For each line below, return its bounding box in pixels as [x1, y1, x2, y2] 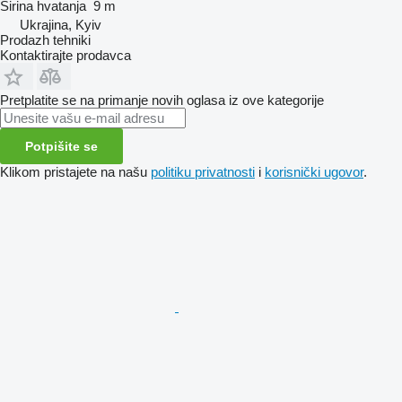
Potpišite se [25, 138, 98, 153]
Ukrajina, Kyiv [20, 16, 101, 32]
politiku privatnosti [151, 163, 255, 179]
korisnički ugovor [265, 163, 363, 179]
